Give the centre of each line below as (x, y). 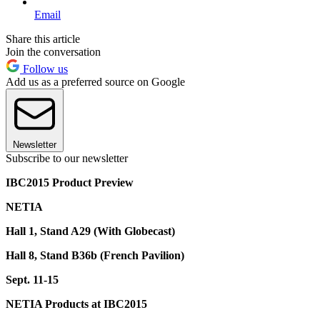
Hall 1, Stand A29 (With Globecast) (90, 231)
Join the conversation (53, 51)
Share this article (43, 39)
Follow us (44, 69)
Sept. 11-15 (32, 279)
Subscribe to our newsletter (67, 158)
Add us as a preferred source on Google (95, 81)
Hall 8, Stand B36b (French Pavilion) (95, 255)
